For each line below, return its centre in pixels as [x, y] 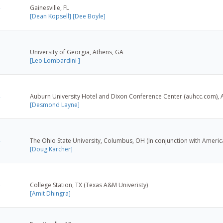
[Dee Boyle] [89, 16]
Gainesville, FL [50, 7]
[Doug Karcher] [51, 149]
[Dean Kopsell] [51, 16]
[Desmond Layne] [55, 105]
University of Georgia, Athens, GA [77, 52]
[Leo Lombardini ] [55, 60]
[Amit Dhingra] [50, 193]
